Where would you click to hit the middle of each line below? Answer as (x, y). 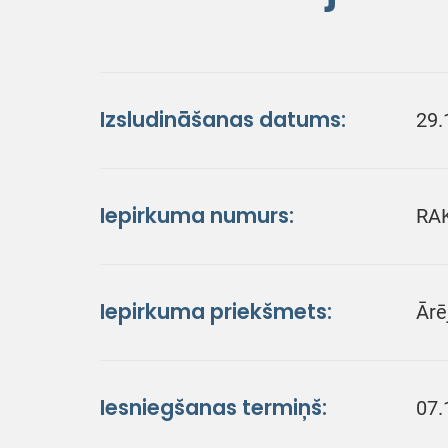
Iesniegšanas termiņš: (213, 407)
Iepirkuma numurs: (197, 215)
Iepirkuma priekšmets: (216, 311)
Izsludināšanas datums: (223, 119)
